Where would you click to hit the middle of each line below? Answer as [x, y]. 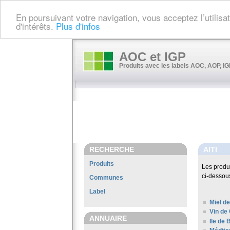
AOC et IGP [152, 57]
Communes [106, 178]
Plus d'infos [78, 26]
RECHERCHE [112, 149]
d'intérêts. [36, 26]
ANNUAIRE [108, 218]
